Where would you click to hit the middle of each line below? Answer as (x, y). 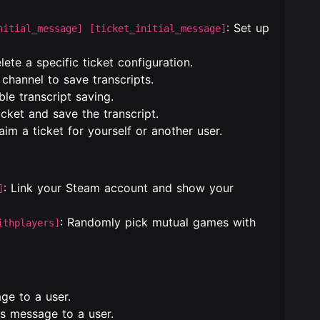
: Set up (248, 28)
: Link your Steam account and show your (119, 188)
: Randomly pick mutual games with (158, 222)
